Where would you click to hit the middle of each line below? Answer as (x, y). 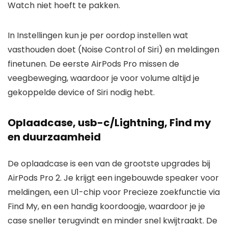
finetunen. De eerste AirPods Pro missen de (93, 64)
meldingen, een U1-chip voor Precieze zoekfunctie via (114, 192)
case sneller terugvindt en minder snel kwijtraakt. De (112, 221)
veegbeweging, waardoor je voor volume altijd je (104, 78)
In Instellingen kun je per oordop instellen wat (98, 36)
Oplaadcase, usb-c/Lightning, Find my (109, 123)
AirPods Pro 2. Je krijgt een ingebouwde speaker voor (113, 178)
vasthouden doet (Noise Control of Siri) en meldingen (113, 50)
